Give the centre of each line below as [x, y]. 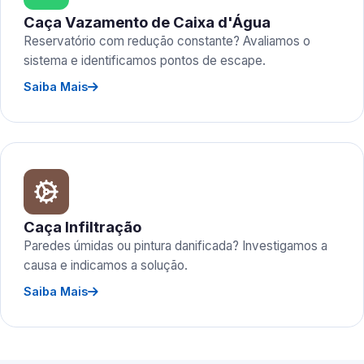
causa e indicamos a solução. [106, 265]
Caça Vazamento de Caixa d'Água [147, 22]
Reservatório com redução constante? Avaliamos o [167, 41]
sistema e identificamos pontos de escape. [145, 61]
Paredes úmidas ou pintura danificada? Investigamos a [175, 246]
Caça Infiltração [82, 227]
